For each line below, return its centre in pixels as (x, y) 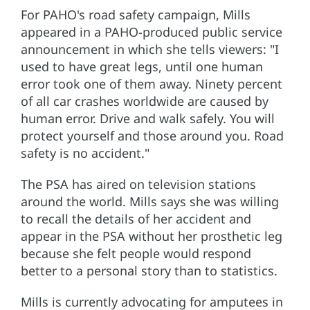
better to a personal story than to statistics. (149, 271)
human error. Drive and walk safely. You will (148, 119)
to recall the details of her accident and (136, 219)
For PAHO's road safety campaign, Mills (136, 15)
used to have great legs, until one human (142, 67)
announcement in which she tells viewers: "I (150, 49)
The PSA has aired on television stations (138, 184)
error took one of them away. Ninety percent (152, 84)
